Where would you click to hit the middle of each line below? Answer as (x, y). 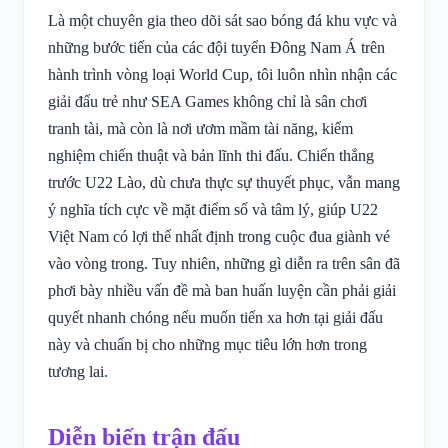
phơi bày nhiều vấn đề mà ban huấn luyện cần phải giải (222, 290)
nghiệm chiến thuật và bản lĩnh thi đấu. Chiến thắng (211, 155)
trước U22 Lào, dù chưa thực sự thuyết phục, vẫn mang (224, 182)
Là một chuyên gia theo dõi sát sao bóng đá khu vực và (222, 20)
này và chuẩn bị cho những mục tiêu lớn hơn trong (207, 344)
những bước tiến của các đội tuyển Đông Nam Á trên (216, 47)
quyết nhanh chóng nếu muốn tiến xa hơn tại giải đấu (215, 317)
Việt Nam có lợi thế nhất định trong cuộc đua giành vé (219, 236)
